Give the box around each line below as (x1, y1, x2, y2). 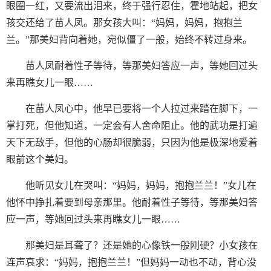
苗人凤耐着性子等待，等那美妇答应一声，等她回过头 (25, 60, 258, 71)
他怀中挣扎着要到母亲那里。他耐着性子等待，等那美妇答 (6, 197, 258, 207)
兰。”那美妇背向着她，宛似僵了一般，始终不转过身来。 (6, 34, 252, 45)
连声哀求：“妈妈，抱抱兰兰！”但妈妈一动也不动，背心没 (6, 257, 256, 267)
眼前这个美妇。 (6, 154, 74, 165)
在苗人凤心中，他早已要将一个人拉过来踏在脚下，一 (25, 103, 258, 114)
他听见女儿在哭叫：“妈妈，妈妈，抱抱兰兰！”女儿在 (25, 180, 256, 191)
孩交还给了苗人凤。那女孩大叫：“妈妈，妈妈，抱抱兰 (6, 18, 243, 28)
